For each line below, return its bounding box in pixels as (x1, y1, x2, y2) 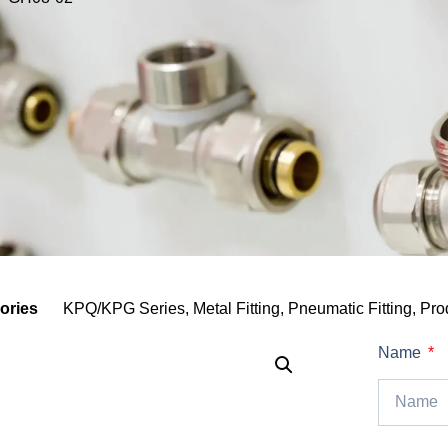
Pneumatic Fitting (288, 299, 413, 317)
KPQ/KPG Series (63, 299, 186, 317)
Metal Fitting (193, 299, 281, 317)
